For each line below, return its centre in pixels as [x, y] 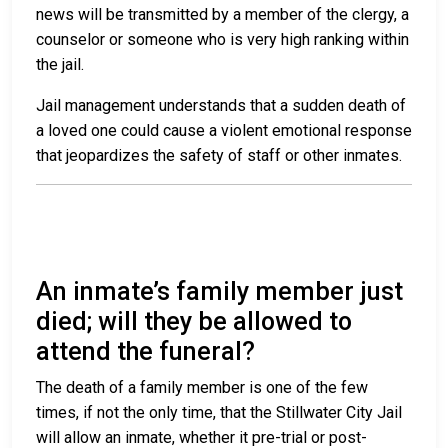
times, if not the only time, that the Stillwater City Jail [219, 413]
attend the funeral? [145, 352]
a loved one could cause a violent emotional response [224, 131]
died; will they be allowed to [194, 322]
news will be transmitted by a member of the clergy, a [222, 15]
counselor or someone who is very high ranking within [222, 40]
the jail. [62, 65]
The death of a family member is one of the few [202, 388]
